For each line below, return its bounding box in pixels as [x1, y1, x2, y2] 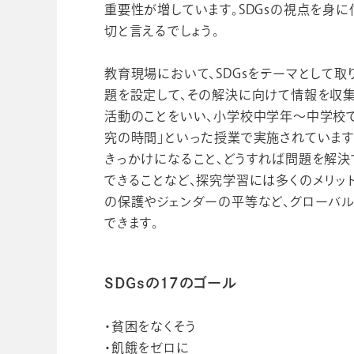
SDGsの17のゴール [104, 275, 236, 290]
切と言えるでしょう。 [104, 24, 220, 37]
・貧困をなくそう [104, 319, 197, 333]
